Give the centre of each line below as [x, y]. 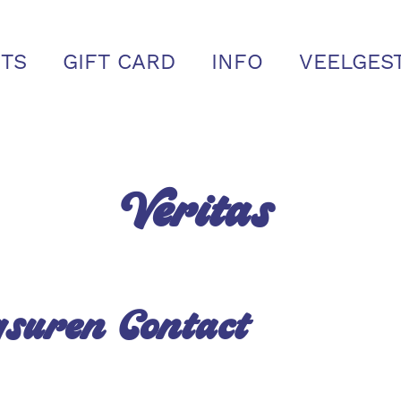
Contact [184, 329]
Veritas [200, 214]
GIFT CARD [119, 63]
